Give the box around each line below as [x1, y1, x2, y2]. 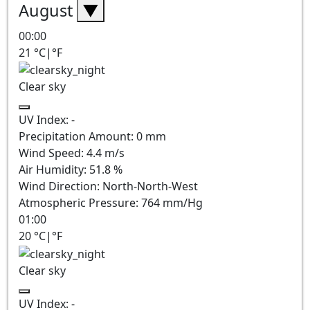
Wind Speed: [19, 145, 86, 161]
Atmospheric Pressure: [19, 195, 141, 211]
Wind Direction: [19, 179, 102, 194]
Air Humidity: [19, 162, 89, 178]
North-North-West [102, 179, 198, 194]
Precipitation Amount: [19, 129, 136, 145]
